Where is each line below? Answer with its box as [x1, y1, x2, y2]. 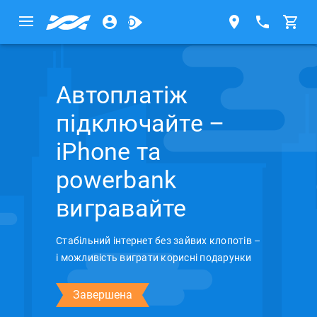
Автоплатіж [56, 81, 188, 109]
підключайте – [56, 109, 225, 137]
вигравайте [56, 194, 187, 222]
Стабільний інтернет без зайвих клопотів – [56, 235, 261, 246]
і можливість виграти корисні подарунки [56, 252, 252, 263]
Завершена [73, 288, 132, 301]
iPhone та [56, 137, 162, 166]
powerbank [56, 166, 177, 194]
